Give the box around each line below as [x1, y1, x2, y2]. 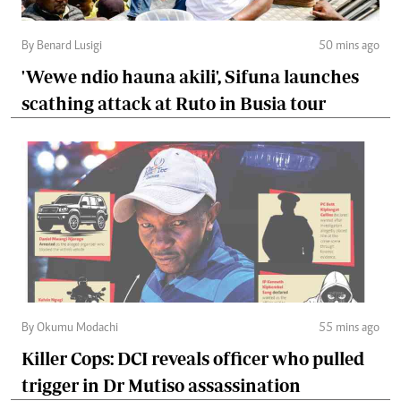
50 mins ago [319, 39, 380, 53]
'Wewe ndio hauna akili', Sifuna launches [21, 65, 359, 87]
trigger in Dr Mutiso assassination [21, 374, 301, 396]
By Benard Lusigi [21, 39, 102, 53]
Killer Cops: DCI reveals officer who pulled [21, 347, 364, 369]
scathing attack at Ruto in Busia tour [21, 92, 326, 114]
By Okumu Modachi [21, 321, 118, 335]
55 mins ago [319, 321, 380, 335]
